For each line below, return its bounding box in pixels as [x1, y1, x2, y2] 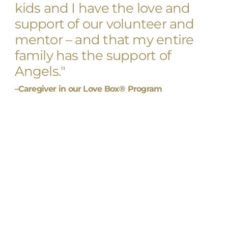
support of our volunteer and [14, 15, 194, 32]
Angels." [14, 63, 66, 79]
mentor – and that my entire [14, 31, 194, 48]
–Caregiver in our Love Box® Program [14, 83, 162, 94]
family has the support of [14, 47, 171, 64]
